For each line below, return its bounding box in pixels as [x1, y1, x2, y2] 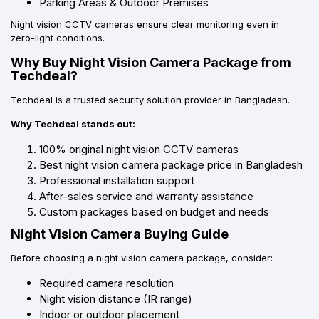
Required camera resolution [39, 276, 174, 290]
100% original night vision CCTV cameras [39, 142, 239, 156]
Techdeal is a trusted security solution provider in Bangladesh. [11, 93, 290, 105]
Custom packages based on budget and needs [39, 204, 269, 219]
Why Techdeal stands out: [11, 117, 135, 130]
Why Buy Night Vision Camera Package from [11, 54, 291, 70]
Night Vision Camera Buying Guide [11, 226, 229, 241]
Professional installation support [39, 173, 194, 187]
